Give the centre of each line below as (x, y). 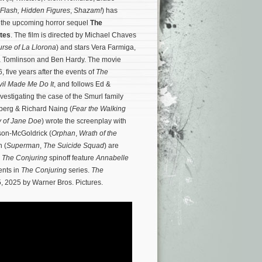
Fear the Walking (99, 109)
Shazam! (88, 11)
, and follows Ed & (82, 84)
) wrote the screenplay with (84, 121)
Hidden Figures (46, 11)
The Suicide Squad (74, 146)
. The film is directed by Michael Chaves (73, 35)
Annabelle (112, 158)
